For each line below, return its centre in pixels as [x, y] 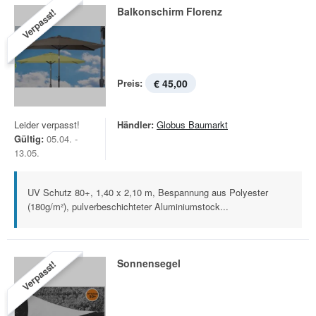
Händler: [135, 124]
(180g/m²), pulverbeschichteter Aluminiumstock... [128, 206]
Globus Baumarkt [192, 124]
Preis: [130, 83]
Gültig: [29, 139]
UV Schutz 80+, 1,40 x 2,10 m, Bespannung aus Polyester [148, 192]
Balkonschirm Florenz [170, 11]
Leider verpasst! [47, 124]
